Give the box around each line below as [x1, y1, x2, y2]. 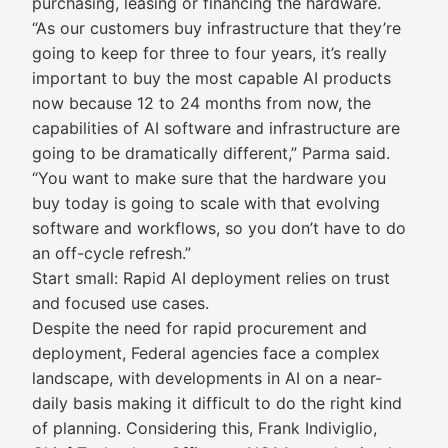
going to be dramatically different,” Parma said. [32, 143, 390, 163]
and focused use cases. [32, 293, 209, 313]
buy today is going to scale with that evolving [32, 193, 380, 213]
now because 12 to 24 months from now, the [32, 93, 371, 113]
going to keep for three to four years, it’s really [32, 43, 387, 63]
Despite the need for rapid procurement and [32, 318, 367, 338]
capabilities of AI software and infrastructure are [32, 118, 400, 138]
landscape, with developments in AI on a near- [32, 368, 382, 388]
